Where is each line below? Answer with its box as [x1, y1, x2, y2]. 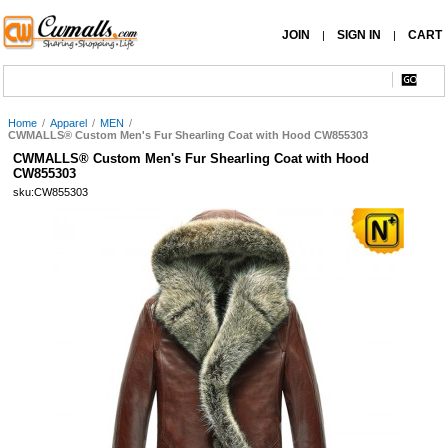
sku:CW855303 [13, 186, 88, 198]
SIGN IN [337, 28, 381, 42]
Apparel [50, 117, 87, 129]
